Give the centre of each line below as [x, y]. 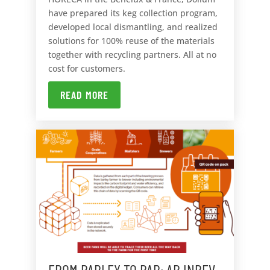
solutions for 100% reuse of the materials [131, 41]
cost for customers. [86, 69]
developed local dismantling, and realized [133, 27]
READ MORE [84, 95]
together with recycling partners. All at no [132, 55]
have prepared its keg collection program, [133, 13]
